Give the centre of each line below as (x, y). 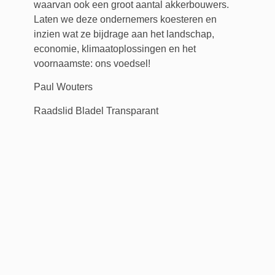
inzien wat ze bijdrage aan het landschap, (124, 34)
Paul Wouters (63, 87)
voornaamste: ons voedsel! (92, 64)
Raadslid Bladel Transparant (96, 110)
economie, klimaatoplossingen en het (114, 49)
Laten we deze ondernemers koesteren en (125, 20)
